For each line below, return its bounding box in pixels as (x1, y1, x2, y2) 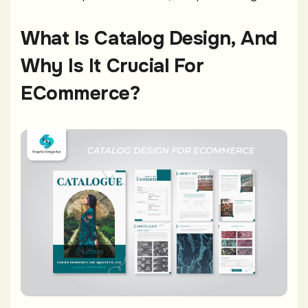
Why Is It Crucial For (21, 54, 204, 79)
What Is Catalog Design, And (21, 26, 278, 52)
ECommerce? (21, 81, 140, 107)
